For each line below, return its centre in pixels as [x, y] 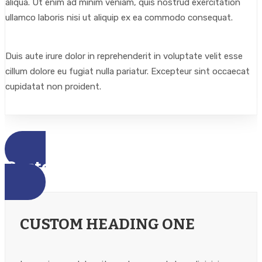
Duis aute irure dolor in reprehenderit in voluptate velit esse [124, 56]
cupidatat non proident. [53, 87]
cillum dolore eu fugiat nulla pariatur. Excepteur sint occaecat [127, 71]
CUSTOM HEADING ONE [107, 224]
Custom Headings [76, 167]
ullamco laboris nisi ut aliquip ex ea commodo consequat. [119, 18]
